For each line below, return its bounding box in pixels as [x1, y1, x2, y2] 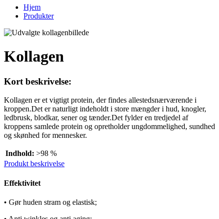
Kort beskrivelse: [4, 76, 71, 87]
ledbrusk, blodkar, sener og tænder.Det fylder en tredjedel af [4, 113, 188, 122]
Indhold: [5, 149, 34, 158]
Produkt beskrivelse [4, 159, 65, 168]
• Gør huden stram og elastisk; [4, 198, 97, 206]
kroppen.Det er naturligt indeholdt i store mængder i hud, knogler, [4, 105, 206, 113]
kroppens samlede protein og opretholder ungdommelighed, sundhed [4, 122, 215, 131]
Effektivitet [4, 178, 41, 187]
